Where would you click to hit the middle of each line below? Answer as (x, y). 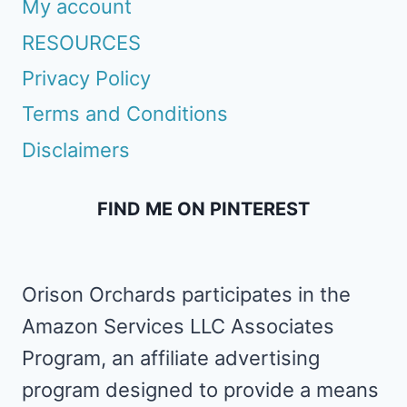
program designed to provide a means (200, 390)
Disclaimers (76, 149)
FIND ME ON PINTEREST (203, 209)
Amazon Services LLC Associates (178, 326)
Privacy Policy (86, 79)
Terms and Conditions (125, 114)
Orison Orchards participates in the (186, 294)
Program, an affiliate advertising (171, 358)
